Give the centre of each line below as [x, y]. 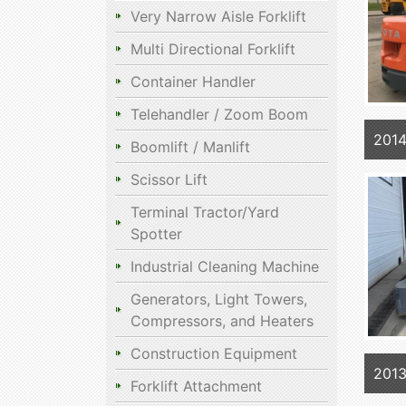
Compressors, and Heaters [222, 320]
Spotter [156, 233]
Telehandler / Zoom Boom [219, 114]
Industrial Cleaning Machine [225, 266]
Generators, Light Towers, [219, 299]
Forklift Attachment [196, 386]
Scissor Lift [169, 179]
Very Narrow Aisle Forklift [218, 16]
